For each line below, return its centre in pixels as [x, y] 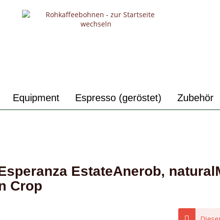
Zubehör [195, 98]
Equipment [36, 98]
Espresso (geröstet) [118, 98]
